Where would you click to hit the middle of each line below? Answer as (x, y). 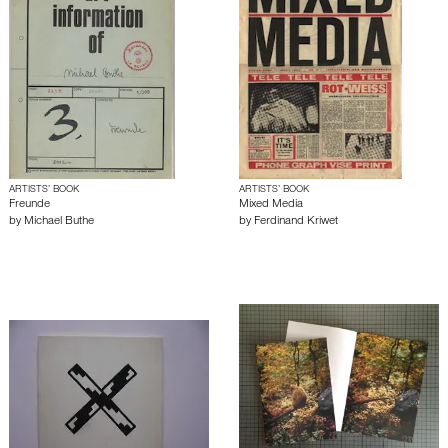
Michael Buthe (59, 222)
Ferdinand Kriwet (296, 222)
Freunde (29, 205)
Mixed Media (271, 205)
